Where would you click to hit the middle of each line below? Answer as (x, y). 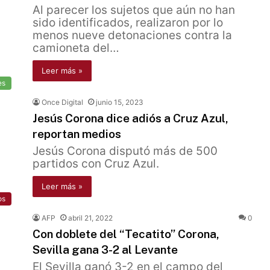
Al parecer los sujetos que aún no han (134, 10)
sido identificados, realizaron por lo (128, 23)
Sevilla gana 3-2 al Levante (105, 250)
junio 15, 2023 (120, 102)
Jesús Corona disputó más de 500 (125, 151)
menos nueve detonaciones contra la (132, 35)
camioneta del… (76, 48)
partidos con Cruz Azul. (96, 164)
